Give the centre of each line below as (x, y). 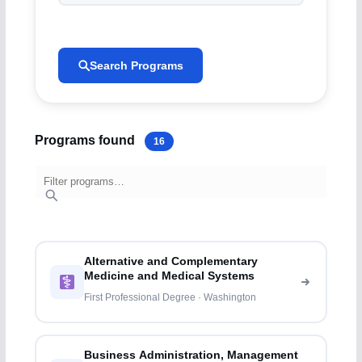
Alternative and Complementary (171, 262)
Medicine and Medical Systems (170, 276)
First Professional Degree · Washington (170, 298)
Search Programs (136, 65)
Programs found (86, 140)
